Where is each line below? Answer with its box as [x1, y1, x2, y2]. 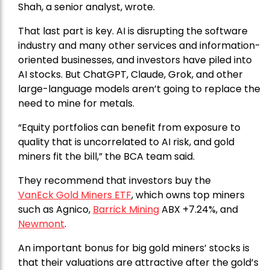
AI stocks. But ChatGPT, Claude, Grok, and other [18, 67, 243, 81]
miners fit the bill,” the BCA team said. [18, 149, 195, 163]
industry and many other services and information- [18, 38, 260, 52]
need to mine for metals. [18, 96, 134, 110]
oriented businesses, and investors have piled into [18, 52, 252, 67]
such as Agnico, [18, 202, 93, 216]
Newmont [18, 216, 64, 231]
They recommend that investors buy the [18, 173, 213, 187]
